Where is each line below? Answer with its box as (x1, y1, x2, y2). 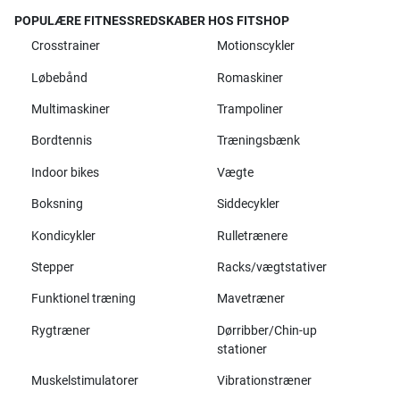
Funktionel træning (30, 291, 136, 307)
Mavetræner (216, 291, 285, 307)
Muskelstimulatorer (30, 373, 138, 389)
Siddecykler (216, 196, 279, 212)
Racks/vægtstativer (216, 259, 327, 275)
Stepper (30, 259, 74, 275)
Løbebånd (30, 70, 87, 86)
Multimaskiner (30, 102, 110, 118)
